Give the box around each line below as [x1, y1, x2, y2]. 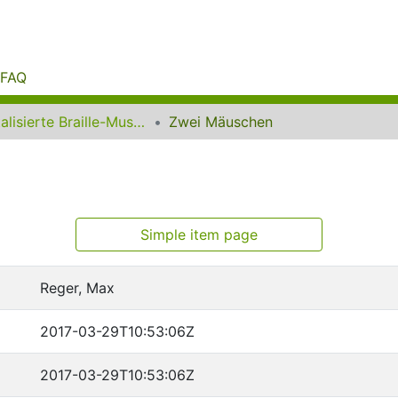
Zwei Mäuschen [169, 113, 273, 131]
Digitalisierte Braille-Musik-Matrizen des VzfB [133, 113, 145, 131]
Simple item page [140, 226, 258, 243]
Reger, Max [40, 279, 115, 297]
